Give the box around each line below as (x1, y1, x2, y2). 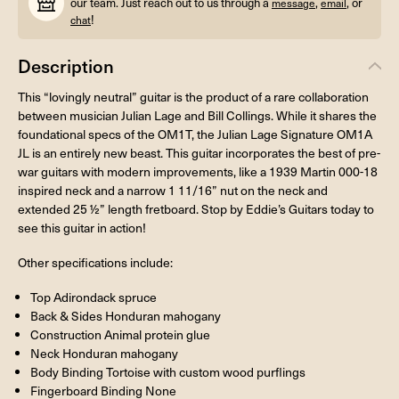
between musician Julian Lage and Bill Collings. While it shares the (18, 106, 377, 124)
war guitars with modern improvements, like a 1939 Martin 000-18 (18, 162, 378, 180)
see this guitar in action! (18, 218, 146, 236)
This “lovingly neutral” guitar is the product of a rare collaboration (18, 87, 369, 105)
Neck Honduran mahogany (29, 344, 178, 362)
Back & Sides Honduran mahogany (29, 306, 221, 324)
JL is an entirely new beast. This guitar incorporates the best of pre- (18, 143, 380, 161)
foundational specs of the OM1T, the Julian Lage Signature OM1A (18, 125, 372, 142)
